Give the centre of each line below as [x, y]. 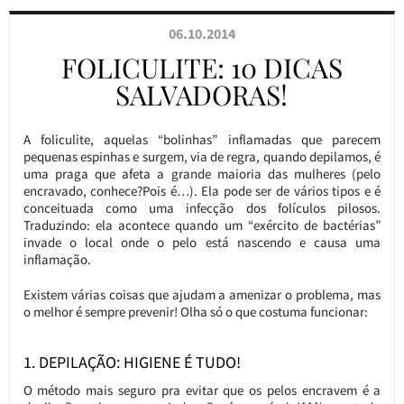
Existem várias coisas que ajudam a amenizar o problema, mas [202, 294]
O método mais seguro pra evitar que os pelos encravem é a [202, 390]
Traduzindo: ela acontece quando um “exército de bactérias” [202, 225]
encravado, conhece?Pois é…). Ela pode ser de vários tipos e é [202, 191]
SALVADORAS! [202, 95]
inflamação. [57, 259]
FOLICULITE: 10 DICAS [202, 68]
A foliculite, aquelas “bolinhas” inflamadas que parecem [202, 139]
